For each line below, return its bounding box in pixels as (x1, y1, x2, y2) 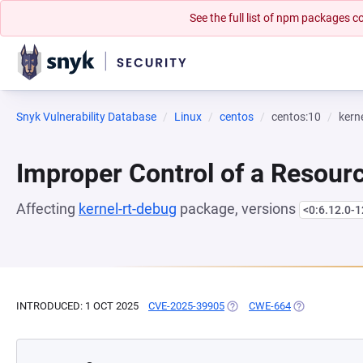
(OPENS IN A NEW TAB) (224, 300, 335, 312)
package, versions (177, 200, 299, 217)
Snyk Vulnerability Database (16, 110, 156, 123)
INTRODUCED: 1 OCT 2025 (16, 300, 139, 312)
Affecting (16, 200, 79, 217)
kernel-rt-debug (79, 200, 177, 217)
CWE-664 (249, 300, 291, 312)
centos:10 (271, 110, 321, 123)
